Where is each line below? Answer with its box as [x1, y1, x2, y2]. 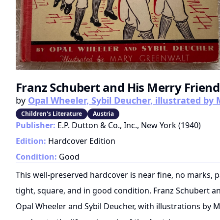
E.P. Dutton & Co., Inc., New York [57, 120, 176, 131]
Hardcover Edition [48, 136, 115, 147]
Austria [93, 110, 114, 118]
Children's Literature [21, 110, 82, 118]
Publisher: [16, 120, 55, 131]
